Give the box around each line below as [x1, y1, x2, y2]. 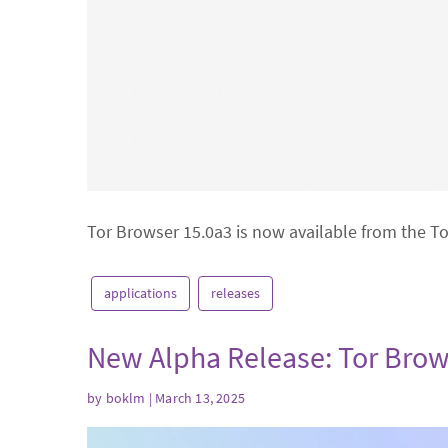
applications [104, 284, 177, 302]
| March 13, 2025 [145, 388, 246, 407]
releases [211, 284, 260, 302]
